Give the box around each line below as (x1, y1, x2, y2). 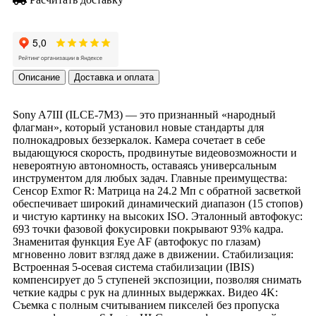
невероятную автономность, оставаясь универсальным (13, 159, 276, 172)
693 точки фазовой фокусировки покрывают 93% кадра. (13, 223, 284, 236)
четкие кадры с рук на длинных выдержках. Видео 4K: (13, 286, 278, 299)
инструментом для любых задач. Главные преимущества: (13, 172, 287, 185)
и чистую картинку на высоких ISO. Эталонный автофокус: (13, 210, 303, 223)
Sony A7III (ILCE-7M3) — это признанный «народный (13, 109, 276, 121)
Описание (18, 72, 60, 83)
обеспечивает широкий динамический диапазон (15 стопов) (13, 197, 303, 210)
